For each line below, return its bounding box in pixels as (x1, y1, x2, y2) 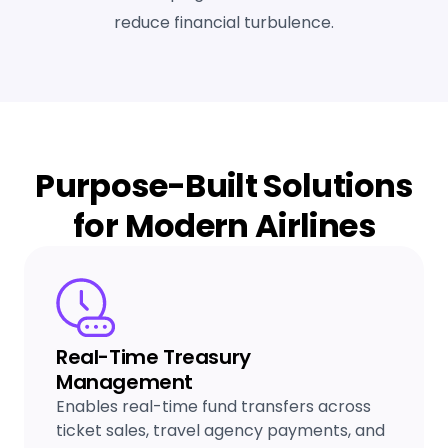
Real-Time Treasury (56, 343, 251, 371)
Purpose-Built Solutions (35, 163, 413, 208)
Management (56, 368, 193, 396)
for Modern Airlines (73, 203, 375, 248)
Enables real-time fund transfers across (56, 395, 371, 418)
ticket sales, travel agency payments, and (56, 419, 385, 442)
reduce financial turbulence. (114, 11, 334, 34)
